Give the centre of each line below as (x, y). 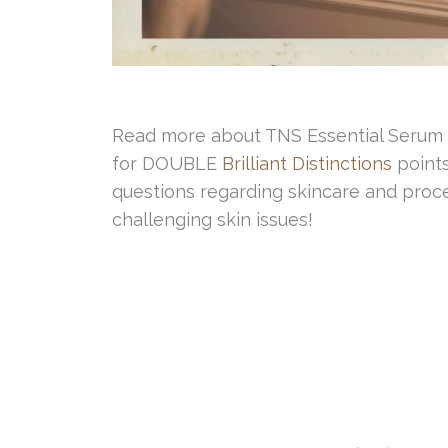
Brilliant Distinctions (307, 164)
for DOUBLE (167, 164)
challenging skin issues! (212, 220)
